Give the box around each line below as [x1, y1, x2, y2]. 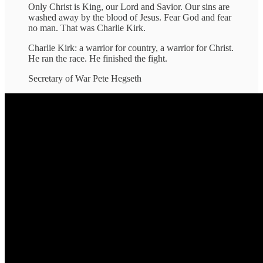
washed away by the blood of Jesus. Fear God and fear [28, 12, 231, 22]
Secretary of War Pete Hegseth [28, 73, 141, 83]
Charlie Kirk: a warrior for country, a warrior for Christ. [28, 42, 234, 53]
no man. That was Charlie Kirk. [28, 22, 146, 33]
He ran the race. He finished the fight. [28, 53, 167, 63]
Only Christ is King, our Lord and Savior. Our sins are [28, 1, 230, 12]
